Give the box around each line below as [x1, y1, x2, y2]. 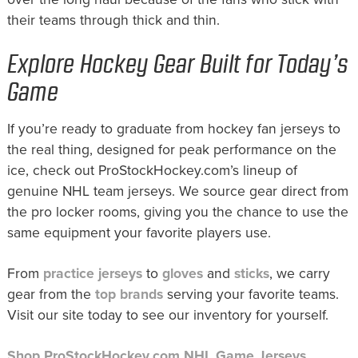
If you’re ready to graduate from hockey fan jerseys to [6, 121, 340, 138]
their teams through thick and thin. [6, 12, 220, 30]
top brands [94, 286, 163, 304]
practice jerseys [42, 265, 142, 283]
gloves [161, 265, 203, 283]
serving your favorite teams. [162, 286, 339, 304]
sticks [233, 265, 269, 283]
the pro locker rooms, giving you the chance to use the [6, 204, 348, 221]
